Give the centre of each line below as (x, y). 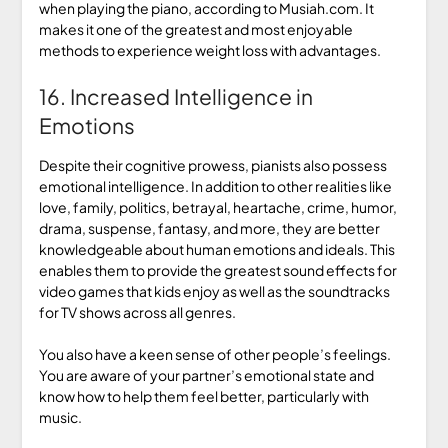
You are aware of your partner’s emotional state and (206, 374)
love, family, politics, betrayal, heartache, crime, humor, (217, 206)
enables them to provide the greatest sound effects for (217, 269)
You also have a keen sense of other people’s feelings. (214, 353)
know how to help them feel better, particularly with (203, 395)
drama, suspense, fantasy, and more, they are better (209, 227)
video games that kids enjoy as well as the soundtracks (214, 290)
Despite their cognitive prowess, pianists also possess (212, 164)
